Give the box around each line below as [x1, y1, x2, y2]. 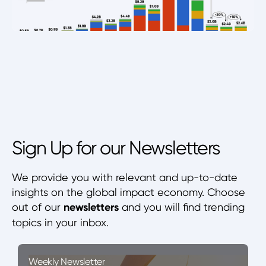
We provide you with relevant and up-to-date [12, 171, 237, 184]
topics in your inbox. [12, 216, 109, 229]
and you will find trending [119, 201, 245, 214]
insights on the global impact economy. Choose [12, 186, 245, 199]
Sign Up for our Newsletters [12, 137, 220, 160]
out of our [12, 201, 64, 214]
